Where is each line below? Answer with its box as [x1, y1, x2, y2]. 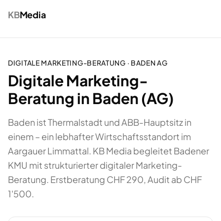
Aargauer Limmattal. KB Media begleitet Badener [8, 145, 209, 156]
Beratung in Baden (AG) [8, 89, 174, 108]
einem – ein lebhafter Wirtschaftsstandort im [8, 131, 191, 142]
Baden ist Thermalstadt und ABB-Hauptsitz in [8, 116, 191, 128]
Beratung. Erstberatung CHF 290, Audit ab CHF [8, 174, 202, 185]
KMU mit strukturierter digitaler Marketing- [8, 159, 182, 171]
